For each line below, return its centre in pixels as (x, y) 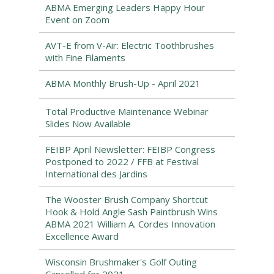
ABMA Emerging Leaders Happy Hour (125, 7)
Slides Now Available (88, 124)
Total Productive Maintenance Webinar (127, 111)
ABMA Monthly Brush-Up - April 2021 (123, 83)
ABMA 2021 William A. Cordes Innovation (130, 224)
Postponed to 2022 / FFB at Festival (122, 161)
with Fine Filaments (85, 57)
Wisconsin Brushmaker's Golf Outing (121, 262)
